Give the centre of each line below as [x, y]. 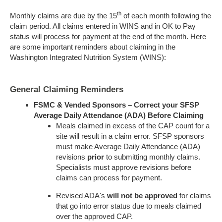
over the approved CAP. [94, 216]
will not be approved [142, 195]
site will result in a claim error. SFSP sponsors [130, 136]
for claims [194, 195]
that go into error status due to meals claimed [129, 206]
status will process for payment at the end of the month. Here [108, 36]
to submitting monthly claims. [152, 157]
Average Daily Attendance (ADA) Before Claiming [119, 115]
